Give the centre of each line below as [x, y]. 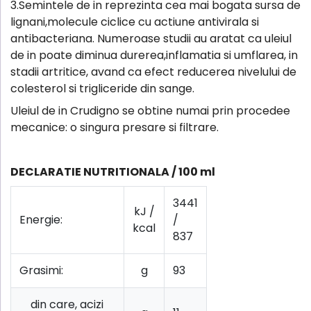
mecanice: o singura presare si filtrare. [115, 128]
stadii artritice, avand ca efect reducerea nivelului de [153, 72]
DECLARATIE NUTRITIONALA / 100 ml [113, 172]
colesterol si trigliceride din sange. [102, 89]
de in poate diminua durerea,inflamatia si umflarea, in [154, 56]
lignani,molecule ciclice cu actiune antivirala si [135, 22]
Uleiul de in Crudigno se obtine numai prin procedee [150, 111]
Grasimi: [41, 271]
